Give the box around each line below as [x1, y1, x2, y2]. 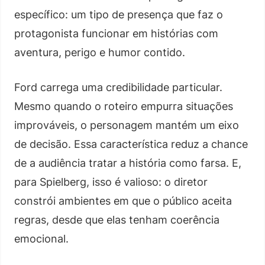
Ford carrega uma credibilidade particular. [14, 80, 222, 93]
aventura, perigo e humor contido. [14, 46, 185, 59]
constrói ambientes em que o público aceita [14, 194, 232, 207]
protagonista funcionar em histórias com [14, 27, 218, 40]
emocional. [14, 232, 69, 245]
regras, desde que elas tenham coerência [14, 213, 219, 226]
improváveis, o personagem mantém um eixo [14, 118, 239, 131]
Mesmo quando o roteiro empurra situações [14, 99, 233, 112]
